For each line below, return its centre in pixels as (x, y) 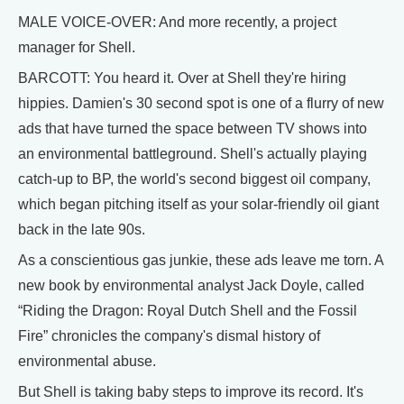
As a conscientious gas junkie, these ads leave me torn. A (201, 260)
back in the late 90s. (82, 230)
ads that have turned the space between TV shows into (193, 129)
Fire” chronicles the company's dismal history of (169, 336)
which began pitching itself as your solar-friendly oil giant (198, 204)
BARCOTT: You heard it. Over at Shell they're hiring (182, 78)
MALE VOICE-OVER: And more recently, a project (177, 22)
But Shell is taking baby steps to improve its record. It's (191, 392)
